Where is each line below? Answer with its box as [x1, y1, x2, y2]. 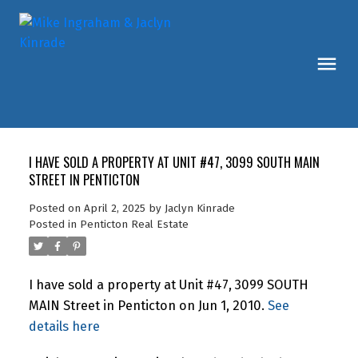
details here [28, 318, 100, 334]
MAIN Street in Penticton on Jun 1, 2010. [28, 297, 268, 313]
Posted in [28, 217, 77, 231]
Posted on [28, 201, 84, 215]
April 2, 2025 [83, 201, 145, 215]
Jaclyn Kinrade [164, 201, 235, 215]
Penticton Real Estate [79, 217, 189, 231]
